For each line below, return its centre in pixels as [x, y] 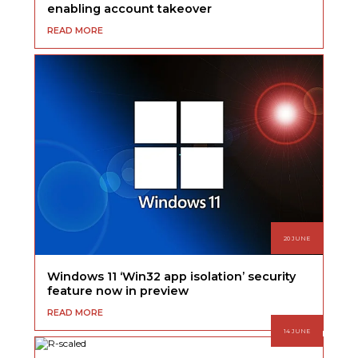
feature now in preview [118, 291]
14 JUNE [296, 331]
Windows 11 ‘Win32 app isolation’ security [172, 277]
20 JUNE [296, 238]
